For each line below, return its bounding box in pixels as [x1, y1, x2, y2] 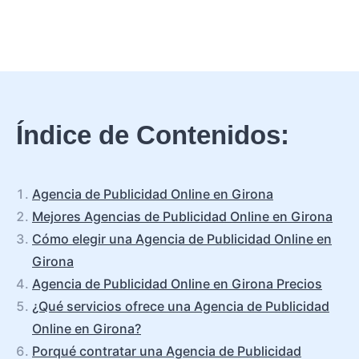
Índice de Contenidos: [16, 120, 289, 150]
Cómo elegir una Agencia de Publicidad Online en [32, 231, 332, 247]
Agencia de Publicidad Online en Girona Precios [32, 276, 322, 292]
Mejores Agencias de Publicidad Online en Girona [32, 208, 333, 224]
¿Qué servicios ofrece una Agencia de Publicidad [32, 298, 329, 314]
